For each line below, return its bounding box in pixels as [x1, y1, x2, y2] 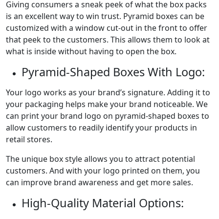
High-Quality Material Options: [22, 195, 184, 211]
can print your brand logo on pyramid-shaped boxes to [6, 110, 209, 122]
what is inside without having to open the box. [6, 46, 178, 57]
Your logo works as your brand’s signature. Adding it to [6, 87, 210, 98]
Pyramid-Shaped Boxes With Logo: [22, 64, 205, 80]
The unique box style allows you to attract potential [6, 153, 195, 165]
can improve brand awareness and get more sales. [6, 177, 193, 188]
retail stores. [6, 134, 52, 145]
